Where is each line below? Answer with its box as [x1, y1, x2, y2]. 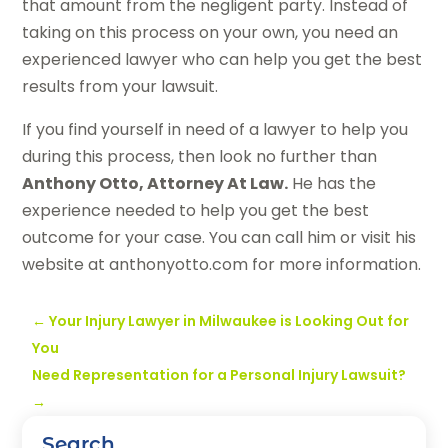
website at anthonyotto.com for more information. [22, 253, 422, 277]
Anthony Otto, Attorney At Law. [22, 172, 289, 196]
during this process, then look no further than [22, 145, 378, 169]
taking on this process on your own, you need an [22, 21, 399, 45]
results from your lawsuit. [22, 75, 219, 99]
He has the [288, 172, 377, 196]
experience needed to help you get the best [22, 199, 370, 223]
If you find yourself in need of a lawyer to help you [22, 118, 409, 142]
